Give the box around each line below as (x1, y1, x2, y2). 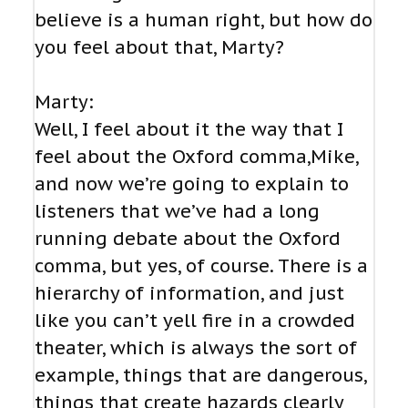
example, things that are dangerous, (35, 363, 366, 388)
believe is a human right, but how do (35, 8, 372, 33)
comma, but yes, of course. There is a (35, 254, 368, 279)
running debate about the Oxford (35, 227, 341, 251)
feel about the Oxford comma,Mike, (35, 145, 358, 169)
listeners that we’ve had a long (35, 199, 320, 224)
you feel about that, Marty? (35, 36, 284, 60)
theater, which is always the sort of (35, 336, 357, 361)
